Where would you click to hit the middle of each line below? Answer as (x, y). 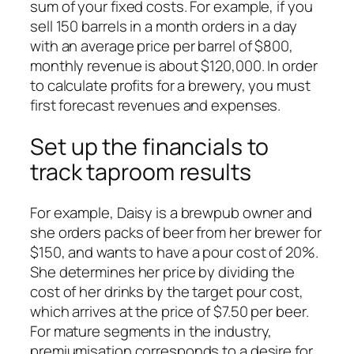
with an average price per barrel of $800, (162, 46)
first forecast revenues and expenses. (156, 105)
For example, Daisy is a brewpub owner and (171, 213)
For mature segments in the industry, (151, 331)
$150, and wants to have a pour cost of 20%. (174, 252)
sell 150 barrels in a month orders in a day (164, 26)
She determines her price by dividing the (162, 272)
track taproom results (141, 171)
